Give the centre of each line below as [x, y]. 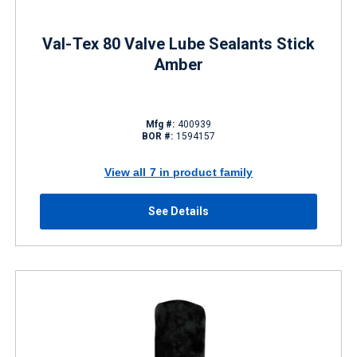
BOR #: [157, 136]
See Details [178, 211]
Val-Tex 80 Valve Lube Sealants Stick [178, 44]
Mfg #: [160, 124]
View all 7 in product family [178, 172]
